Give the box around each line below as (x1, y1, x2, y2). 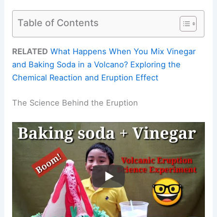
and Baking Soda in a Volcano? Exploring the (12, 60, 181, 70)
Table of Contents (17, 16, 99, 29)
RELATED (12, 46, 48, 57)
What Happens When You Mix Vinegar (50, 46, 196, 57)
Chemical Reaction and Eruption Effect (12, 73, 159, 83)
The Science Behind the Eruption (12, 98, 139, 108)
